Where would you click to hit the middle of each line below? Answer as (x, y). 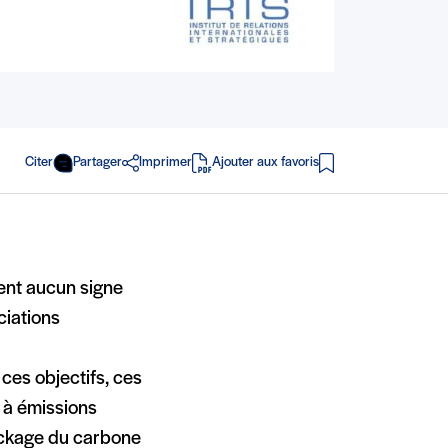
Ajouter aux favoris (265, 163)
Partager (97, 163)
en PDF (233, 173)
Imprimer (165, 163)
